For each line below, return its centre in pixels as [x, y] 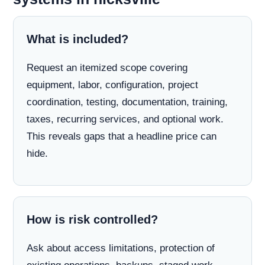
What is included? [77, 39]
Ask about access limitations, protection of [121, 248]
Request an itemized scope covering [107, 68]
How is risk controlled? [92, 219]
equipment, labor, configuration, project [112, 85]
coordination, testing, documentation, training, [127, 102]
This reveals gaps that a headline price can [122, 136]
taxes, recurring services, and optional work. [125, 119]
